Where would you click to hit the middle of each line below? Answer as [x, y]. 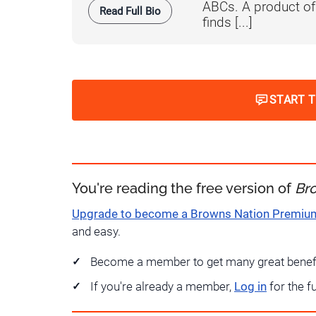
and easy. [96, 232]
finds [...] [227, 23]
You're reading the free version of [183, 189]
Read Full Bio [130, 11]
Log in [250, 287]
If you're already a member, [162, 287]
